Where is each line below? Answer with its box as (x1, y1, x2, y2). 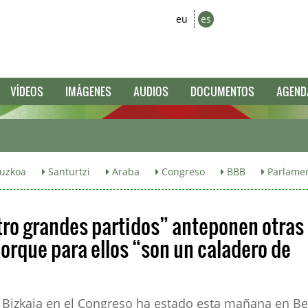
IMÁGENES (65, 83, 111, 99)
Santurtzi (45, 165, 90, 178)
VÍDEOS (10, 83, 43, 99)
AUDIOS (133, 83, 168, 99)
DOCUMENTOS (190, 83, 254, 99)
